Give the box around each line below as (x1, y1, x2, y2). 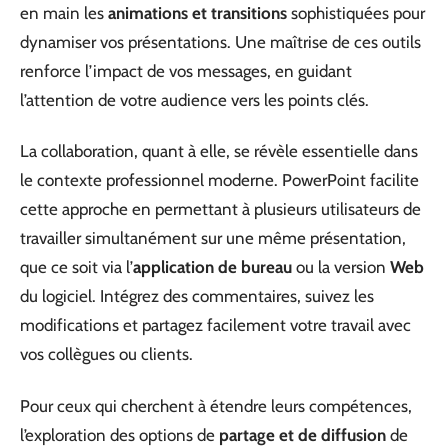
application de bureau (133, 257, 292, 277)
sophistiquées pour (287, 2, 425, 23)
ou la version (292, 257, 390, 277)
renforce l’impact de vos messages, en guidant (20, 60, 352, 81)
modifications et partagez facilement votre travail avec (20, 315, 411, 335)
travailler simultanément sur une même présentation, (20, 228, 406, 248)
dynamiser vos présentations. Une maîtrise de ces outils (20, 31, 421, 52)
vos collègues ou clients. (20, 344, 193, 364)
